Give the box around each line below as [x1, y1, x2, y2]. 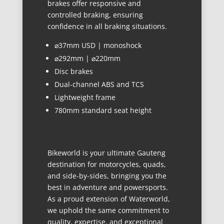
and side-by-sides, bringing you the [47, 171, 166, 181]
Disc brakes [54, 66, 93, 76]
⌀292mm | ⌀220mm [54, 53, 120, 63]
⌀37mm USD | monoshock [54, 40, 141, 50]
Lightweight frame [54, 92, 115, 102]
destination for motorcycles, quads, [47, 159, 166, 169]
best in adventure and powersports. [47, 182, 168, 192]
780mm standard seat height [54, 105, 151, 115]
